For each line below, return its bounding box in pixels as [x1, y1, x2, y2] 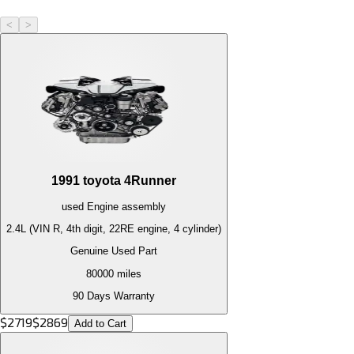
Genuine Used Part [70, 245, 157, 258]
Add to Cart [74, 318, 126, 330]
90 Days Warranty [73, 290, 155, 302]
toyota [83, 174, 121, 188]
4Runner [124, 174, 176, 188]
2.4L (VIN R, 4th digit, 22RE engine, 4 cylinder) [6, 223, 221, 235]
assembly [119, 200, 166, 213]
